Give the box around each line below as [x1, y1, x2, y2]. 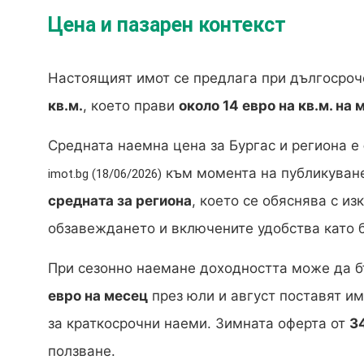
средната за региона [48, 193, 192, 210]
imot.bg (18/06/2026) [48, 167, 162, 182]
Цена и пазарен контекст [48, 13, 286, 37]
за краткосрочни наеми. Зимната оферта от [48, 315, 349, 332]
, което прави [83, 97, 179, 115]
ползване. [48, 343, 115, 360]
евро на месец [48, 288, 148, 305]
